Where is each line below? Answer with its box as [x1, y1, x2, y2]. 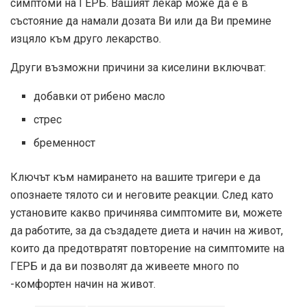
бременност [34, 136, 96, 149]
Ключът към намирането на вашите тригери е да [10, 170, 260, 184]
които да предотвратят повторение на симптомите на [10, 241, 284, 255]
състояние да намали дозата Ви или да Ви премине [10, 14, 271, 27]
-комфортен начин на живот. [10, 277, 156, 291]
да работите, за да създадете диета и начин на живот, [10, 223, 283, 237]
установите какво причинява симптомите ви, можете [10, 206, 282, 219]
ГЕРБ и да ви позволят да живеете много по [10, 259, 239, 273]
